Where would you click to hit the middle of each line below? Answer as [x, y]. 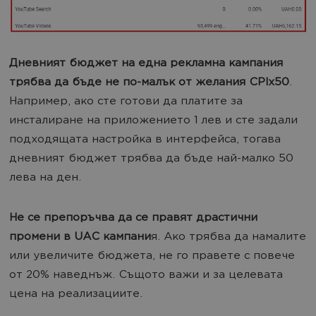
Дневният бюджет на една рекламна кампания [146, 63]
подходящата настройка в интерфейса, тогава [145, 140]
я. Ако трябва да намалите [229, 237]
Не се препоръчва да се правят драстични [133, 218]
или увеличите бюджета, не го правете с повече [152, 256]
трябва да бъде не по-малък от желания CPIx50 [149, 83]
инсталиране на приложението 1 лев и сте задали [153, 121]
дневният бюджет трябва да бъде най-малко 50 [151, 159]
